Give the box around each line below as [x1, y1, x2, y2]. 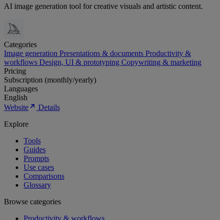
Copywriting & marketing [121, 58, 201, 67]
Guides [24, 145, 46, 154]
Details [38, 103, 60, 112]
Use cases [24, 163, 54, 172]
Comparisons [24, 172, 64, 181]
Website [4, 103, 28, 112]
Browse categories [4, 197, 61, 206]
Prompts [24, 154, 49, 163]
